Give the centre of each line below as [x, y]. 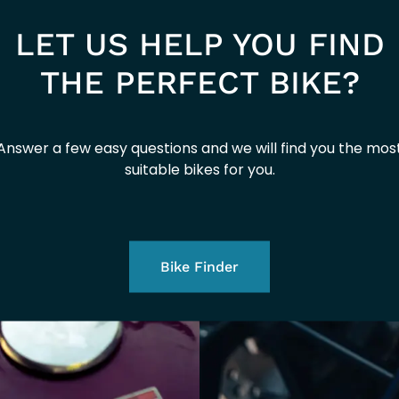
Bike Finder [199, 266]
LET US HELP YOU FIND [199, 44]
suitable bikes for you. [199, 169]
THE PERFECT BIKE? [199, 82]
